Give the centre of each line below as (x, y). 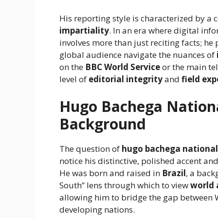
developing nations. (97, 209)
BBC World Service (123, 67)
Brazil (174, 173)
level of (74, 79)
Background (103, 124)
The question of (91, 148)
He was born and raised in (111, 173)
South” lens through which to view (125, 185)
